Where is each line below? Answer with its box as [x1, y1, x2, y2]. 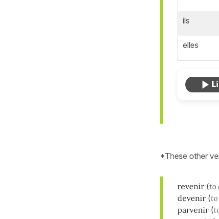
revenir [177, 181, 204, 191]
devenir [177, 193, 206, 203]
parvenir [177, 204, 209, 215]
